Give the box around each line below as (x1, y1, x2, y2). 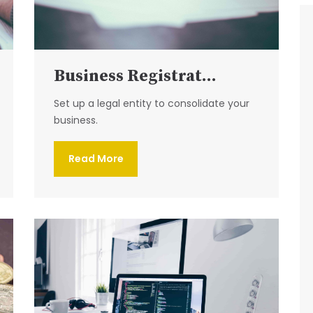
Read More (68, 151, 124, 166)
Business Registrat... (54, 65, 217, 87)
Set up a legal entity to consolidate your (54, 96, 249, 110)
